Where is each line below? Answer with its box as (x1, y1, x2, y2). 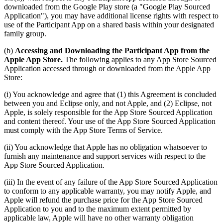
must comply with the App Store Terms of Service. (4, 125, 163, 134)
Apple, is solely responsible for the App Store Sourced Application (4, 108, 213, 116)
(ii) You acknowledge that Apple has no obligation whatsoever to (4, 142, 207, 151)
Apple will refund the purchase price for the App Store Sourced (4, 195, 203, 204)
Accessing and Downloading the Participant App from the (15, 46, 210, 55)
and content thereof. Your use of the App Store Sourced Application (4, 116, 216, 125)
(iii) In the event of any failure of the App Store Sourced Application (4, 177, 218, 186)
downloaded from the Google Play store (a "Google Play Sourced (4, 2, 210, 11)
